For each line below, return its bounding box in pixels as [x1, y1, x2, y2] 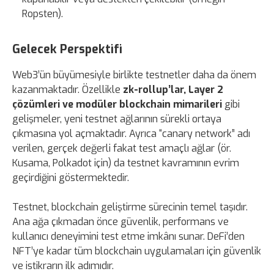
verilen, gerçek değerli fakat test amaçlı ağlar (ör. [12, 141, 231, 155]
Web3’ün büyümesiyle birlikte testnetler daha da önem [12, 68, 256, 81]
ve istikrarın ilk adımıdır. [12, 259, 114, 272]
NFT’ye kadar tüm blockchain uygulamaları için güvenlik [12, 244, 261, 257]
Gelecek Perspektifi [12, 41, 122, 57]
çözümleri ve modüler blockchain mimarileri [12, 97, 222, 111]
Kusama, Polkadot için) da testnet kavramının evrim [12, 156, 239, 169]
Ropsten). [22, 7, 64, 20]
